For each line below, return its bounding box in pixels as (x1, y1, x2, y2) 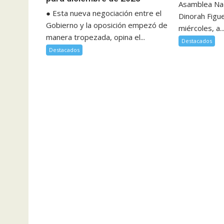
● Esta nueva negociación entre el (46, 8, 161, 18)
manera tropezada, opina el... (46, 32, 145, 42)
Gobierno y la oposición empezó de (46, 20, 167, 30)
